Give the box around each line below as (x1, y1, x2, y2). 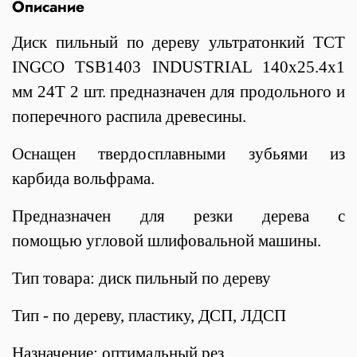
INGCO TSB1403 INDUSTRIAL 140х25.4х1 (12, 57, 345, 76)
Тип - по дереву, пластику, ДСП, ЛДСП (12, 305, 286, 325)
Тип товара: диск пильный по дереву (12, 268, 271, 288)
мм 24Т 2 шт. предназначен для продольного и (12, 81, 345, 101)
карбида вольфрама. (12, 168, 155, 188)
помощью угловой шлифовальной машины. (12, 230, 321, 250)
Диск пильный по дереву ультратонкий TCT (12, 32, 345, 52)
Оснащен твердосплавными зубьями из (12, 143, 345, 163)
